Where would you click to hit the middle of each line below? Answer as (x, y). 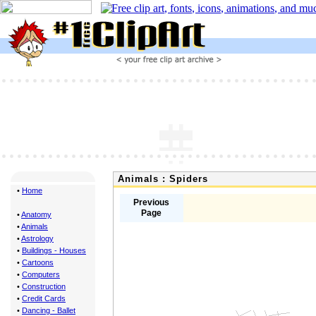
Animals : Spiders (161, 179)
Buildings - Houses (54, 250)
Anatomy (36, 214)
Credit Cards (44, 298)
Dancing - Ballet (49, 310)
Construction (44, 286)
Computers (41, 274)
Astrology (37, 238)
